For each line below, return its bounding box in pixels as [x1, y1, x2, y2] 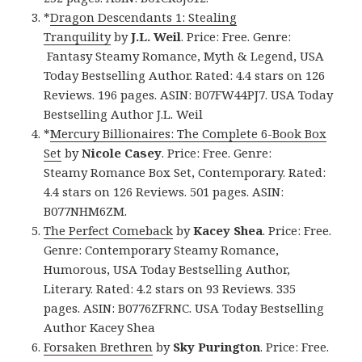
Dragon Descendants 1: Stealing [50, 9, 238, 26]
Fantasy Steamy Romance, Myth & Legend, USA [44, 48, 325, 65]
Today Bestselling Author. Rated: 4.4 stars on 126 [44, 67, 326, 84]
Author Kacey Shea [44, 319, 156, 336]
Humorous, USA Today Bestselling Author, [44, 261, 291, 278]
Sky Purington [173, 339, 261, 356]
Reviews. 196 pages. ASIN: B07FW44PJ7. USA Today [44, 86, 334, 103]
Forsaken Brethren [44, 339, 154, 356]
